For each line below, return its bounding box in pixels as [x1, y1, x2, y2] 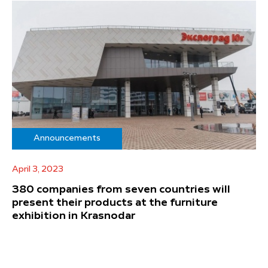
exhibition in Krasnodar [12, 210, 135, 221]
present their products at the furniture [12, 197, 218, 208]
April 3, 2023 [12, 165, 63, 173]
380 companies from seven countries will [12, 184, 230, 195]
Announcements [33, 133, 100, 142]
